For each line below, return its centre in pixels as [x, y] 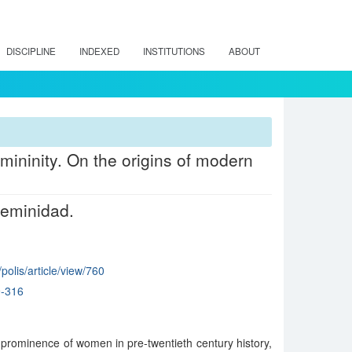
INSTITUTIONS [174, 51]
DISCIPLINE [31, 51]
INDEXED [99, 51]
